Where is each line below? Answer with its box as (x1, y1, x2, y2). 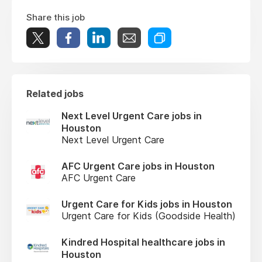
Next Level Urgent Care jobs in (61, 109, 202, 122)
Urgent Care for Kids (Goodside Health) (61, 209, 236, 222)
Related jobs (26, 87, 84, 99)
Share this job (26, 11, 85, 23)
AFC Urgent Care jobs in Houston (61, 160, 215, 172)
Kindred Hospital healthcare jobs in (61, 236, 225, 248)
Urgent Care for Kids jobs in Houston (61, 198, 232, 210)
